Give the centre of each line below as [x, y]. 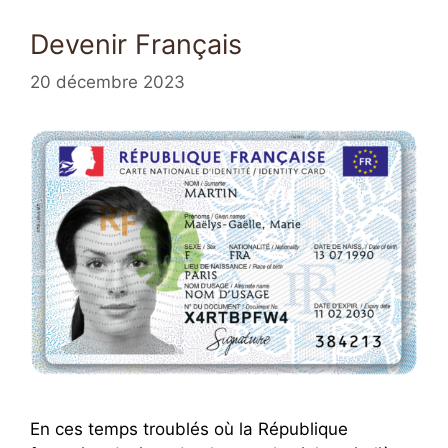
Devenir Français [136, 45]
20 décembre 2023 [107, 81]
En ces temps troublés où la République [189, 428]
